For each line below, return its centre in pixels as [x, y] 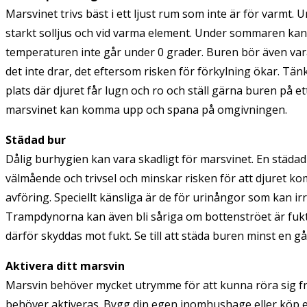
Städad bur [36, 139]
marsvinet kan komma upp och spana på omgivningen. [146, 109]
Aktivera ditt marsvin [65, 266]
